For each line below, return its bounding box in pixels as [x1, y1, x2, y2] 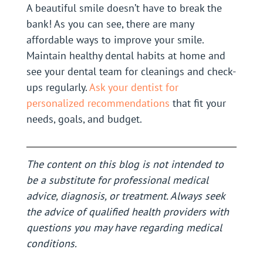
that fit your [169, 96, 226, 110]
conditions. [26, 237, 77, 251]
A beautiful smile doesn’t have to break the [26, 1, 222, 15]
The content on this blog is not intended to [26, 157, 224, 171]
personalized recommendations [26, 96, 170, 110]
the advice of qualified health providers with [26, 205, 229, 219]
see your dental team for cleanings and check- [26, 65, 236, 79]
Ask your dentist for [89, 80, 178, 95]
